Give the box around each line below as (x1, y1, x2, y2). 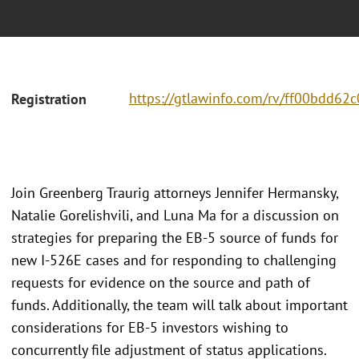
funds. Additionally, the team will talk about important (11, 295, 348, 314)
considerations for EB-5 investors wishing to (11, 317, 288, 337)
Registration (11, 90, 87, 109)
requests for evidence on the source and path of (11, 272, 310, 292)
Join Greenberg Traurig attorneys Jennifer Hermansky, (11, 183, 338, 202)
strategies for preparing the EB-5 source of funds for (11, 228, 338, 247)
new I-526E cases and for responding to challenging (11, 250, 337, 269)
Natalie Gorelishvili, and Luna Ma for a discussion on (11, 205, 339, 224)
